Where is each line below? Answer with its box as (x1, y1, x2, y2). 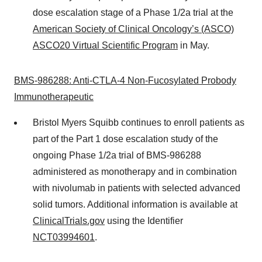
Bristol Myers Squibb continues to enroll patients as (33, 118, 244, 127)
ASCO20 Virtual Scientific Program (33, 40, 178, 50)
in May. (178, 40, 209, 50)
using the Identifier (105, 216, 183, 226)
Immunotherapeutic (14, 92, 94, 102)
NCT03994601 (33, 232, 95, 242)
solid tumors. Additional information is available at (33, 199, 237, 209)
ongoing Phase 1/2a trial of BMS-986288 (33, 150, 201, 160)
